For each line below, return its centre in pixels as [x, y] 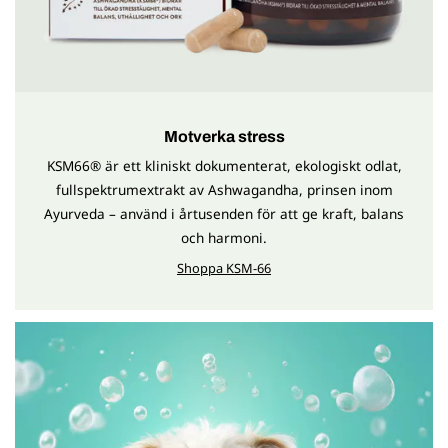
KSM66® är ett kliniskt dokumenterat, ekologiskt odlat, [224, 165]
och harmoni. [224, 237]
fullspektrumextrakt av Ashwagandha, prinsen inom [224, 189]
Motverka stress [224, 136]
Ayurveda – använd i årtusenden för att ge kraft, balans [224, 213]
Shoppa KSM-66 [224, 267]
